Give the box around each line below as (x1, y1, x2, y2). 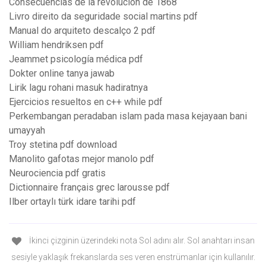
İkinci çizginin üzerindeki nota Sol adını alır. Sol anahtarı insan (27, 236, 255, 246)
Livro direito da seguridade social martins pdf (9, 11, 198, 23)
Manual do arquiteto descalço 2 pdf (9, 25, 156, 37)
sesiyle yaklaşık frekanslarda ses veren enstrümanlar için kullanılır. (11, 252, 255, 262)
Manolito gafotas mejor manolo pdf (9, 153, 154, 165)
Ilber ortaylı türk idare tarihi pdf (9, 196, 136, 208)
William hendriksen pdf (9, 39, 104, 51)
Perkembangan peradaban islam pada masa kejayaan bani (9, 110, 247, 122)
